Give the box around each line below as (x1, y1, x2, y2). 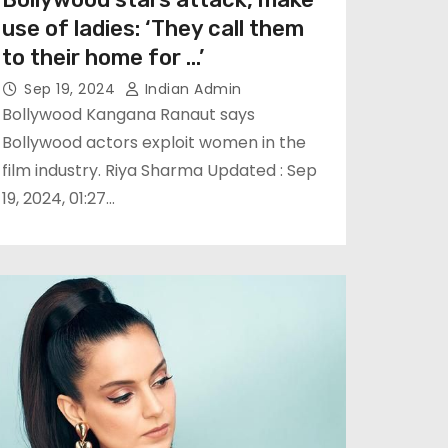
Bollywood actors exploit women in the (2, 131, 306, 154)
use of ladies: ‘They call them (2, 15, 304, 42)
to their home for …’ (2, 44, 204, 71)
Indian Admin (140, 79, 242, 99)
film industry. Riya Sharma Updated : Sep (2, 159, 317, 182)
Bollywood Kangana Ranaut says (2, 103, 255, 126)
